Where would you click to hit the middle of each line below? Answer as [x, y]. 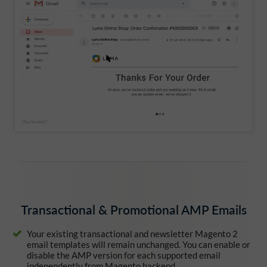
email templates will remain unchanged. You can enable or [139, 245]
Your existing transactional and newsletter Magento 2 [132, 234]
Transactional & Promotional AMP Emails [133, 210]
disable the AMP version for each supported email [124, 255]
